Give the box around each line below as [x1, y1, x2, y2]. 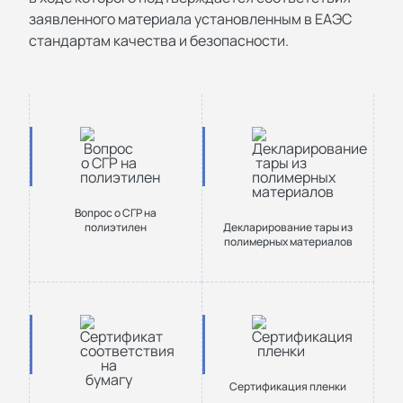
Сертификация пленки [229, 379, 346, 394]
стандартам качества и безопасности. [29, 31, 289, 50]
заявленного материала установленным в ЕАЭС [29, 9, 352, 29]
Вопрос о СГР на [75, 205, 157, 220]
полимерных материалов [223, 234, 353, 249]
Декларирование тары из [223, 219, 353, 235]
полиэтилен [85, 219, 147, 235]
